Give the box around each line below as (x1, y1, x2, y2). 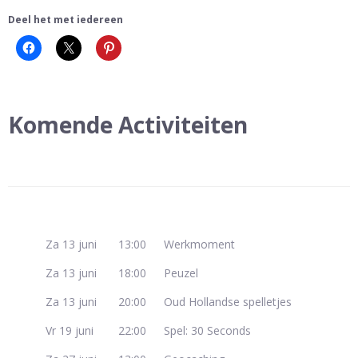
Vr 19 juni (46, 323, 93, 339)
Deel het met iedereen (8, 13, 123, 27)
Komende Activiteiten (8, 109, 248, 141)
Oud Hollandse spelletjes (164, 294, 292, 310)
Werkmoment (164, 237, 235, 253)
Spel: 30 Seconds (164, 323, 251, 339)
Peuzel (164, 265, 198, 281)
